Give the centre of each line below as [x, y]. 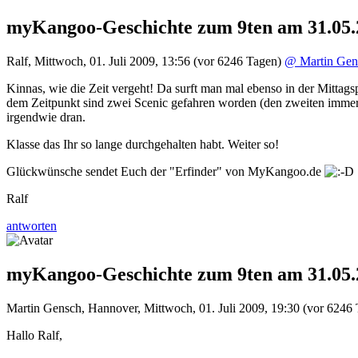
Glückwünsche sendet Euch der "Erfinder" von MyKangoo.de [165, 171]
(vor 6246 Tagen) [237, 61]
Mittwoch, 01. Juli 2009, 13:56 [112, 61]
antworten [32, 225]
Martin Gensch [44, 308]
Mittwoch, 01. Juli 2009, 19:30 [222, 308]
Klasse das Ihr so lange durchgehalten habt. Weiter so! [143, 144]
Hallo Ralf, [34, 335]
